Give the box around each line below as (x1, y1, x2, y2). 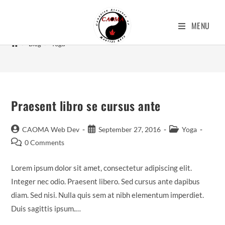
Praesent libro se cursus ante (11, 96, 161, 115)
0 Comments (25, 138, 65, 147)
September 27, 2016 (98, 125, 161, 134)
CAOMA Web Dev (22, 125, 80, 134)
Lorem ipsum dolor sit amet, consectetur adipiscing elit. (11, 163, 192, 172)
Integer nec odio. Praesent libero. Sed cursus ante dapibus (11, 177, 200, 186)
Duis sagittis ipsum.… (11, 204, 81, 213)
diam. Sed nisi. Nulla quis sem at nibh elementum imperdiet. (11, 190, 204, 199)
